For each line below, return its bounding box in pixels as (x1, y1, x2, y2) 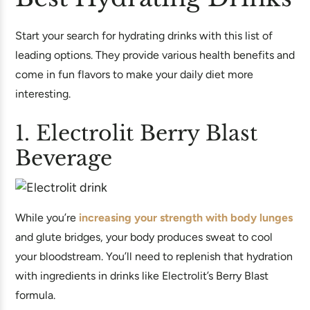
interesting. (15, 87, 71, 100)
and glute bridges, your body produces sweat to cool (15, 230, 273, 244)
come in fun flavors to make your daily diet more (15, 68, 253, 81)
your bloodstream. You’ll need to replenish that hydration (15, 250, 293, 263)
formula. (15, 289, 55, 302)
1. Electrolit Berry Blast (15, 120, 257, 146)
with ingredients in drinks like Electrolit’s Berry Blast (15, 269, 268, 282)
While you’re (15, 211, 79, 224)
